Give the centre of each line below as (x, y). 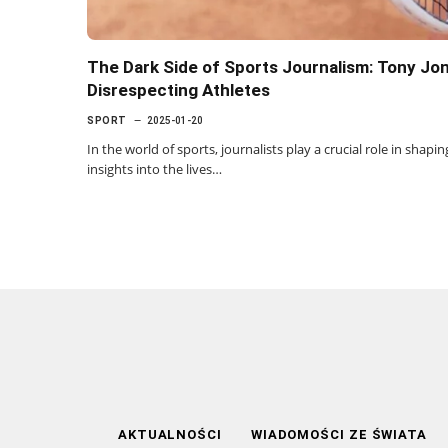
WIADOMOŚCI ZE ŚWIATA (339, 434)
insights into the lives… (154, 168)
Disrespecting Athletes (178, 89)
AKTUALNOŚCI (171, 434)
